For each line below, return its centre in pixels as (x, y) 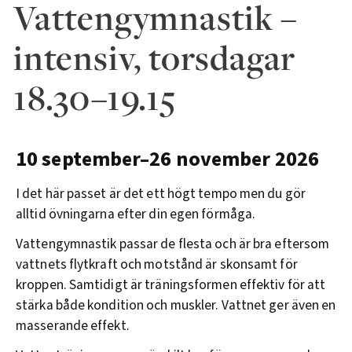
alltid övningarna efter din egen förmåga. (136, 214)
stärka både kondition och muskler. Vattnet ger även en (176, 306)
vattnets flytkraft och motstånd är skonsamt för (157, 265)
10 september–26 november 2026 (167, 159)
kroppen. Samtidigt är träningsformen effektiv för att (171, 285)
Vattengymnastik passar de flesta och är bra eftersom (173, 244)
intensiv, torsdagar (155, 57)
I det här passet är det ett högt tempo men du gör (161, 194)
